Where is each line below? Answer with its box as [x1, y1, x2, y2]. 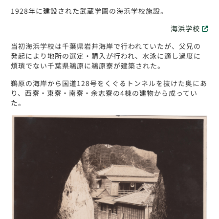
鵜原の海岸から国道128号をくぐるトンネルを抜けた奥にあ [11, 78, 208, 88]
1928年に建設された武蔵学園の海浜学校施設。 [11, 5, 168, 16]
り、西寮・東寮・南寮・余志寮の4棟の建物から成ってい [11, 88, 198, 98]
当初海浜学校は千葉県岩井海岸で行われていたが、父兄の [11, 41, 201, 51]
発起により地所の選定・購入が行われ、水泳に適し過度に [11, 50, 201, 61]
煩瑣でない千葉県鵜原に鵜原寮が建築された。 [11, 60, 165, 70]
